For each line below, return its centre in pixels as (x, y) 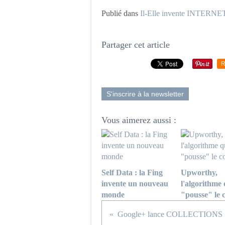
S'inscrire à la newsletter (145, 94)
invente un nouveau (135, 184)
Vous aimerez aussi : (139, 120)
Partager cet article (136, 45)
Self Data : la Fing (132, 173)
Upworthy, (199, 173)
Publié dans (120, 13)
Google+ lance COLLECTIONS (170, 214)
